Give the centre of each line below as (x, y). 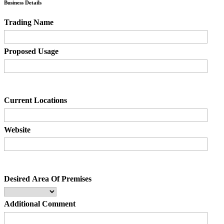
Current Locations (35, 100)
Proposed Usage (31, 51)
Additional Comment (40, 204)
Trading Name (29, 22)
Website (17, 129)
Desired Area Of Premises (48, 179)
